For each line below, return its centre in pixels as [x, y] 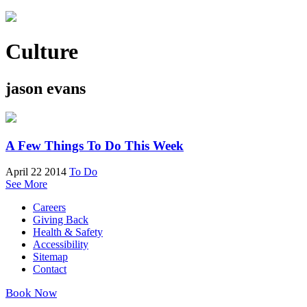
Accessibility [61, 245]
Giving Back [61, 220]
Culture [42, 52]
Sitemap [50, 257]
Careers [49, 208]
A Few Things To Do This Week [95, 145]
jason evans [46, 88]
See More [26, 184]
